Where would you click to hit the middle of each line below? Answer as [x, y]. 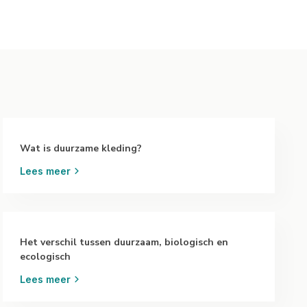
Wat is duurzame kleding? [81, 148]
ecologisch [46, 257]
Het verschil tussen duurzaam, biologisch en [124, 242]
